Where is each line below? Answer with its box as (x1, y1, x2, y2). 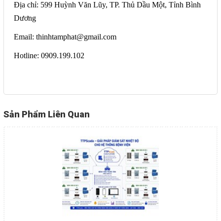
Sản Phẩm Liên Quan (3, 109, 90, 119)
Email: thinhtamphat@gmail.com (14, 32, 116, 41)
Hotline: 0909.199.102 (14, 51, 84, 60)
